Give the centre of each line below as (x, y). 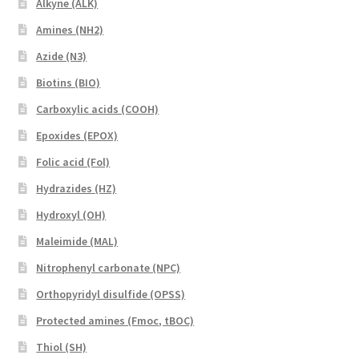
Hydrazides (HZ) (77, 189)
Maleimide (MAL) (77, 242)
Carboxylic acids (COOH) (98, 109)
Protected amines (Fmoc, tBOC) (115, 321)
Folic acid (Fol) (73, 162)
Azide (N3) (62, 56)
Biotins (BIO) (69, 83)
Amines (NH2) (70, 30)
